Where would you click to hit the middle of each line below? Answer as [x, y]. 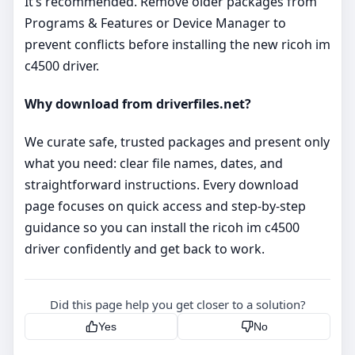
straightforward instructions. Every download [162, 185]
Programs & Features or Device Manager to [155, 23]
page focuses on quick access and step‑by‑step [165, 206]
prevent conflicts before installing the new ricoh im [177, 44]
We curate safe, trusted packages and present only [177, 142]
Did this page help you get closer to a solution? [177, 305]
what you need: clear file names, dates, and [154, 164]
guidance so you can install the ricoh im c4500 [162, 228]
